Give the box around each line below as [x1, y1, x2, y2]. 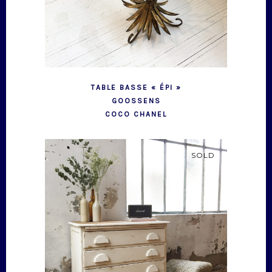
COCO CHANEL [105, 109, 167, 118]
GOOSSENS [111, 96, 161, 105]
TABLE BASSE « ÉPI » [90, 83, 182, 92]
